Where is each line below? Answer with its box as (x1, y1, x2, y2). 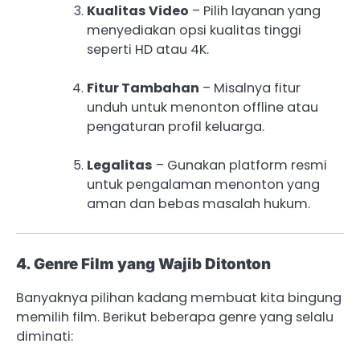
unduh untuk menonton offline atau (87, 97, 318, 117)
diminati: (16, 326, 73, 346)
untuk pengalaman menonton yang (87, 174, 320, 194)
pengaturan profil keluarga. (87, 117, 264, 136)
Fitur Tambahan (87, 78, 199, 97)
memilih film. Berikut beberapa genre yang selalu (16, 307, 333, 326)
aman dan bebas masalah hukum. (87, 194, 310, 213)
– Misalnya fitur (199, 78, 301, 97)
